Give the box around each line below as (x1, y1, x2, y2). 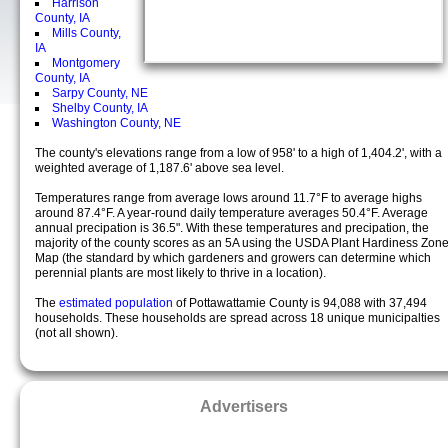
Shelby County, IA (52, 101, 148, 115)
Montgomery (52, 56, 120, 70)
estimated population (59, 296, 176, 310)
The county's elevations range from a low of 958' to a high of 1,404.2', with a (35, 146, 442, 160)
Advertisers (200, 397, 288, 415)
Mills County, (52, 26, 121, 40)
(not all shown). (35, 326, 118, 340)
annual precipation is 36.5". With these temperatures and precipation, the (35, 221, 429, 235)
